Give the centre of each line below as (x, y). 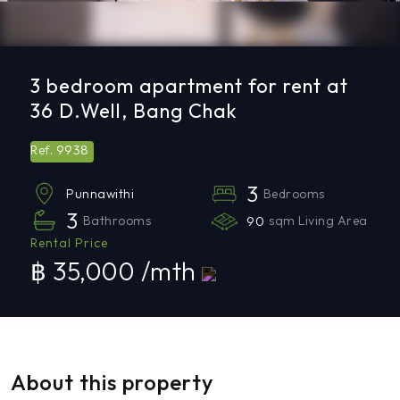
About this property (112, 382)
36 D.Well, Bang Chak (134, 111)
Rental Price (70, 243)
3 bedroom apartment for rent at (190, 86)
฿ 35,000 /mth (117, 271)
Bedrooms (294, 193)
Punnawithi (100, 194)
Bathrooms (117, 220)
